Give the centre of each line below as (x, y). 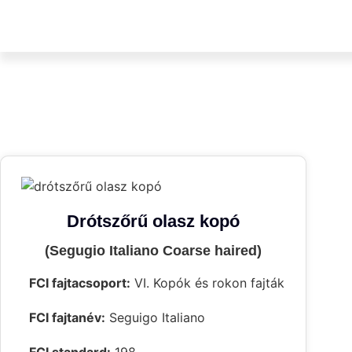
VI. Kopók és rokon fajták (207, 283)
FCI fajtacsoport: (80, 283)
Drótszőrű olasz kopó (153, 222)
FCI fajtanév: (67, 318)
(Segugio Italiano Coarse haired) (153, 251)
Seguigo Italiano (155, 318)
